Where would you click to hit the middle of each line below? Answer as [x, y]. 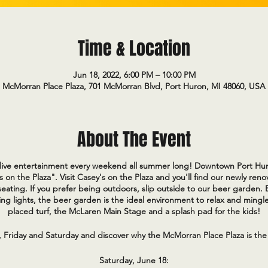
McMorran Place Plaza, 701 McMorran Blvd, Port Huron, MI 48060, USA [134, 86]
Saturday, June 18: [134, 260]
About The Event [134, 139]
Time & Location [134, 48]
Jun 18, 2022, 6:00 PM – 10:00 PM [134, 75]
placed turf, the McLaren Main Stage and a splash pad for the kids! [134, 211]
